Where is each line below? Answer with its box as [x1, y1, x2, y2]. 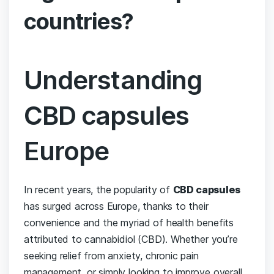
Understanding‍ [24, 64, 202, 96]
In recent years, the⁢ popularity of [24, 183, 173, 196]
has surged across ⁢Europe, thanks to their [24, 200, 209, 213]
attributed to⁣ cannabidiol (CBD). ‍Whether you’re [24, 233, 238, 246]
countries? [24, 8, 134, 35]
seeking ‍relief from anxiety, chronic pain [24, 250, 199, 262]
